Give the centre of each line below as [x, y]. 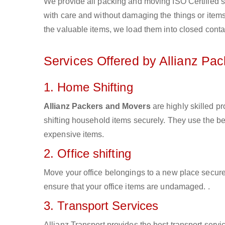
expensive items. [74, 134]
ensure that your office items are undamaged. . [127, 187]
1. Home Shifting [88, 87]
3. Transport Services [101, 206]
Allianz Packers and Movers [97, 106]
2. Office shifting [87, 153]
